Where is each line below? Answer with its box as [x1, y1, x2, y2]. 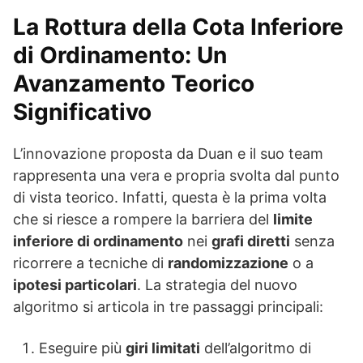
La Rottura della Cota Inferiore [13, 13, 344, 41]
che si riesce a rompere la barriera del [13, 211, 273, 228]
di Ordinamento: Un [13, 41, 227, 70]
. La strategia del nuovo [137, 276, 297, 294]
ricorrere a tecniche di [13, 254, 168, 272]
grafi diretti [211, 233, 290, 250]
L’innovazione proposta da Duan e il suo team [13, 145, 323, 163]
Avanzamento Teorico [13, 70, 254, 98]
